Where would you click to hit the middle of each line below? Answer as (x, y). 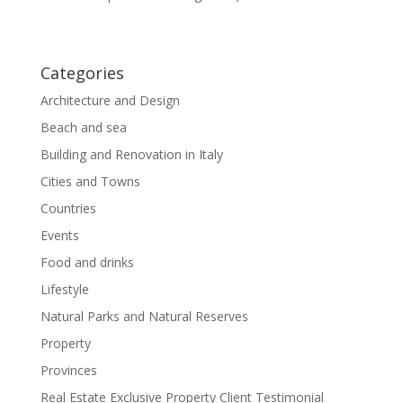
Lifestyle (64, 289)
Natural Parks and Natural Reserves (144, 316)
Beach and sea (83, 127)
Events (59, 235)
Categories (82, 72)
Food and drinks (87, 262)
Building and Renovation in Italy (131, 154)
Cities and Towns (90, 181)
